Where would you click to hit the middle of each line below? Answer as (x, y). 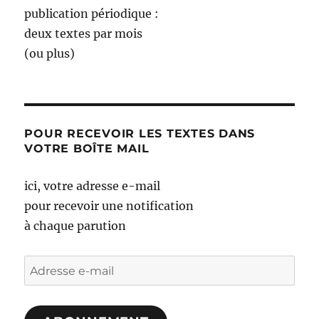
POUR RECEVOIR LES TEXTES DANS (140, 134)
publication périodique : (92, 14)
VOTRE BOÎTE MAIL (87, 149)
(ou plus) (50, 54)
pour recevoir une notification (109, 206)
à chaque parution (75, 226)
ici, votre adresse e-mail (93, 186)
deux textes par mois (84, 34)
